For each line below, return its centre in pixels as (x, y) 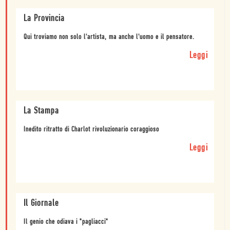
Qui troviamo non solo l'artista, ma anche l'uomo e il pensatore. (109, 37)
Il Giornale (41, 204)
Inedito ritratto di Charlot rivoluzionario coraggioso (91, 130)
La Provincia (44, 19)
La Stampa (41, 111)
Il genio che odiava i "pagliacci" (66, 222)
